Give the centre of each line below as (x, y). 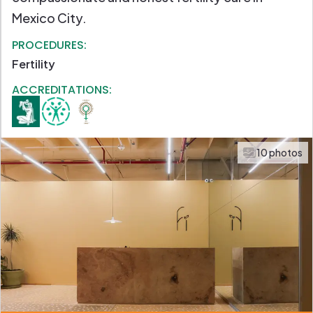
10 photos (279, 153)
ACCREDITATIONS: (62, 90)
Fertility (34, 64)
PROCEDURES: (49, 45)
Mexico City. (49, 18)
